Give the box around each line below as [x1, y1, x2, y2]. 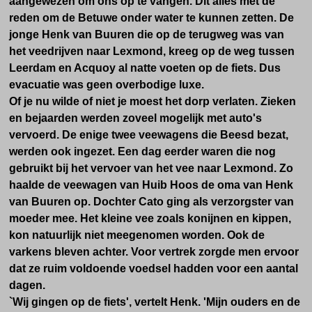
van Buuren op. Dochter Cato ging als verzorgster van [9, 196, 294, 208]
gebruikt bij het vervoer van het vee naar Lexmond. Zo [9, 162, 293, 174]
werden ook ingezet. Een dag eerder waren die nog [9, 146, 276, 157]
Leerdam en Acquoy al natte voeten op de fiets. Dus [9, 62, 281, 74]
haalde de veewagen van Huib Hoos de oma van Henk [9, 179, 293, 191]
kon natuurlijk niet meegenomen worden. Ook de [9, 229, 265, 241]
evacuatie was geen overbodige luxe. [9, 79, 204, 91]
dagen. [9, 279, 45, 291]
